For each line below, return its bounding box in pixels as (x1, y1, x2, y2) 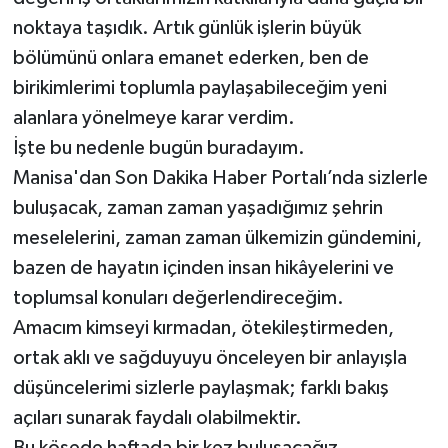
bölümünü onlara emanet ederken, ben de (12, 48, 369, 69)
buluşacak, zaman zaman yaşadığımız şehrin (12, 198, 383, 219)
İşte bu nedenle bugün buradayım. (12, 138, 305, 159)
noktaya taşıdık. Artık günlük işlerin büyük (12, 18, 361, 39)
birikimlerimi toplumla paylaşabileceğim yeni (12, 78, 387, 99)
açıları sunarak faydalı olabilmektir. (12, 408, 302, 429)
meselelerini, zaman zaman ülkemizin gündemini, (12, 228, 422, 249)
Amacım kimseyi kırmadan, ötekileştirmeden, (12, 318, 394, 339)
